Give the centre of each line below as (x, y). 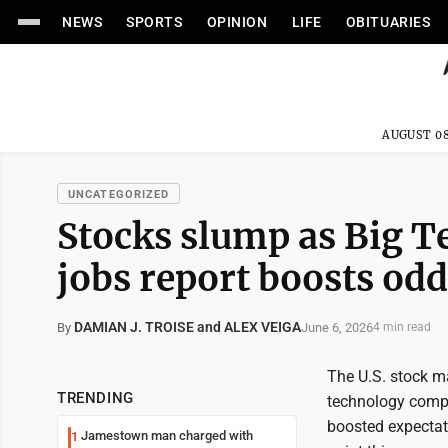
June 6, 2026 (337, 327)
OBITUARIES (388, 22)
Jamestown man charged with (167, 435)
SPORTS (154, 22)
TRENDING (95, 398)
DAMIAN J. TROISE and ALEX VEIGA (187, 327)
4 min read (402, 327)
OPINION (237, 22)
